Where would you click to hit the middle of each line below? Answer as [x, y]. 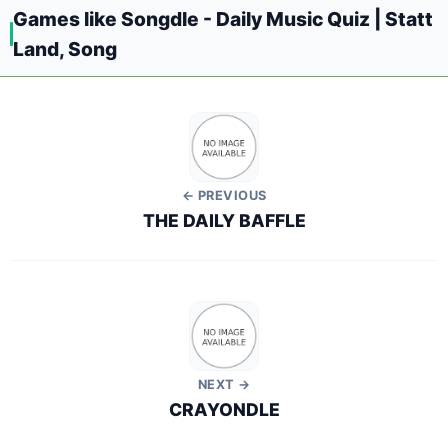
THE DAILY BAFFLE [224, 220]
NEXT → [224, 384]
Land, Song [65, 49]
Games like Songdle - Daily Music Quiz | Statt [223, 19]
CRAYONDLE [224, 409]
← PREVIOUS [224, 195]
